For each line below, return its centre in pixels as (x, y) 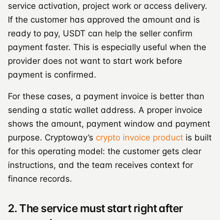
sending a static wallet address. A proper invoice (105, 110)
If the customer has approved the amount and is (104, 19)
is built (197, 137)
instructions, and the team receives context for (100, 165)
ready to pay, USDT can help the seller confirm (100, 33)
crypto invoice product (139, 137)
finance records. (40, 179)
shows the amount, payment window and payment (109, 124)
